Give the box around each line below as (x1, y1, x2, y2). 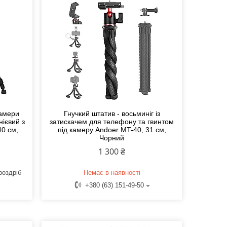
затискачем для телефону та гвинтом (50, 118, 174, 126)
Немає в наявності (83, 169, 140, 177)
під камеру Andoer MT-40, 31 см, (57, 126, 166, 134)
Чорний (99, 134, 125, 142)
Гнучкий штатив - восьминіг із (63, 109, 160, 118)
